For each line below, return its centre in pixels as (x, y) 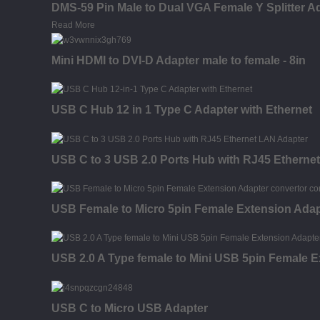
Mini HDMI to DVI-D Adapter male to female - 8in (179, 60)
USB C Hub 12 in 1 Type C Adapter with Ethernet (182, 110)
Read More (73, 25)
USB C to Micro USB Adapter (130, 308)
